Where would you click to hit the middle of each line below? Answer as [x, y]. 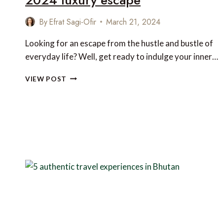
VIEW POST [46, 79]
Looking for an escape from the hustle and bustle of [119, 43]
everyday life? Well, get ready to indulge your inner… [122, 56]
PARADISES [86, 117]
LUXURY [81, 159]
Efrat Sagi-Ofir [73, 22]
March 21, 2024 [133, 22]
